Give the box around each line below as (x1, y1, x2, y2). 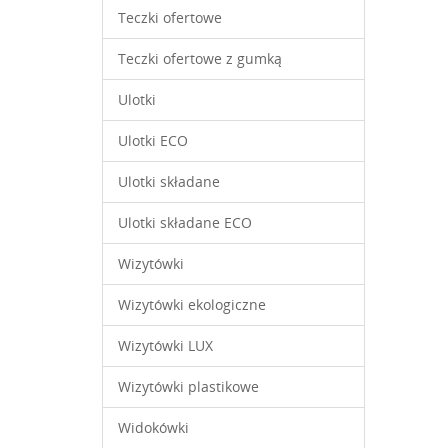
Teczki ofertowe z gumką (118, 49, 282, 68)
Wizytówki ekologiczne (118, 295, 266, 314)
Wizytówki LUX (118, 336, 213, 355)
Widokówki (118, 418, 189, 437)
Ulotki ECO (118, 131, 188, 150)
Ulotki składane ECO (118, 213, 252, 232)
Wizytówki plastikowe (118, 377, 259, 396)
